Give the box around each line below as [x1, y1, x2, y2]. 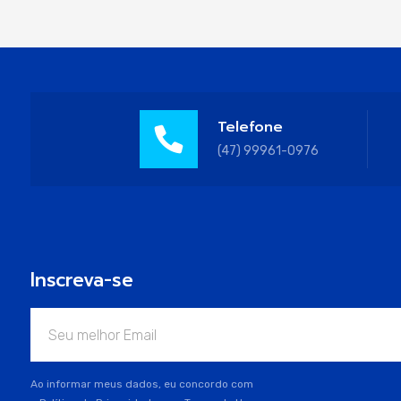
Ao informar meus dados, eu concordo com [30, 378, 253, 390]
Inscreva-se [30, 266, 133, 294]
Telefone [218, 115, 283, 138]
